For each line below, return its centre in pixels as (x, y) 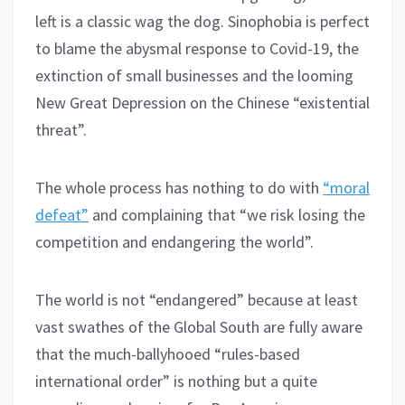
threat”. (61, 129)
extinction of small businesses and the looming (194, 75)
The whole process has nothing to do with (179, 187)
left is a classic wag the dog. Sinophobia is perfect (202, 21)
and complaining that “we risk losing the (227, 214)
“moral (346, 187)
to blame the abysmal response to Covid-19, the (197, 48)
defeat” (62, 214)
